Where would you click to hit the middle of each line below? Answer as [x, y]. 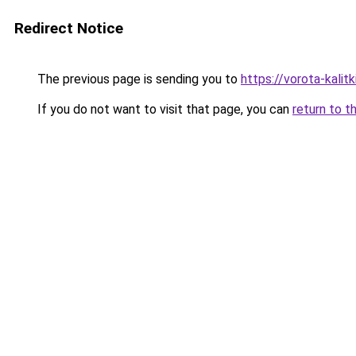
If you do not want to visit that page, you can [163, 109]
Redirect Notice [69, 28]
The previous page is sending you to [137, 79]
